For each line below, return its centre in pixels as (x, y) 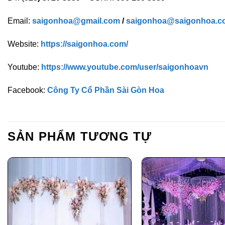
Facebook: (27, 90)
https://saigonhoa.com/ (84, 44)
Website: (24, 44)
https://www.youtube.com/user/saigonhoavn (125, 67)
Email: (20, 21)
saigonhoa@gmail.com (76, 21)
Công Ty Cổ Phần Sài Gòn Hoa (106, 90)
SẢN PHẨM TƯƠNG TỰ (80, 137)
